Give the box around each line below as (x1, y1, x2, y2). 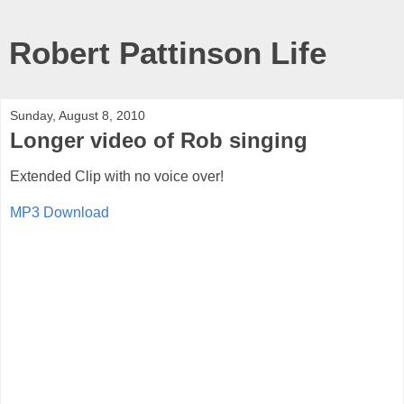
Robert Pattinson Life (9, 36, 326, 70)
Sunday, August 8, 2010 (10, 108, 145, 123)
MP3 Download (10, 204, 109, 220)
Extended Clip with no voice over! (10, 168, 224, 184)
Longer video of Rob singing (10, 128, 308, 152)
